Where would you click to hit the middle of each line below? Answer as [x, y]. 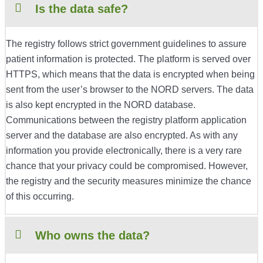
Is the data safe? [82, 9]
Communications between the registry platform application [126, 120]
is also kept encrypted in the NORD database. [101, 105]
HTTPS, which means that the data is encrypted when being [130, 75]
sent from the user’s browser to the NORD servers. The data [130, 90]
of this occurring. [40, 197]
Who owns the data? [92, 236]
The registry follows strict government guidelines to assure [126, 44]
